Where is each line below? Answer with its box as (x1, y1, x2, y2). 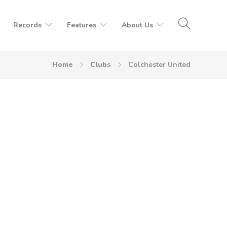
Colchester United (128, 60, 191, 69)
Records (13, 20, 42, 30)
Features (67, 20, 96, 30)
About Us (122, 20, 153, 30)
